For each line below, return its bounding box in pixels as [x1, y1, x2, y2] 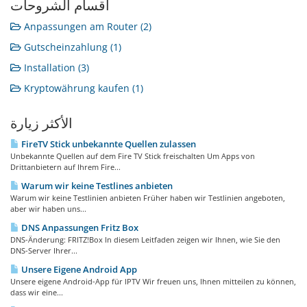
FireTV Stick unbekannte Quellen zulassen [19, 138, 196, 150]
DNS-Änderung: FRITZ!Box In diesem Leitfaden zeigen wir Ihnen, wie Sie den [10, 234, 280, 245]
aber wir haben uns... [10, 204, 86, 214]
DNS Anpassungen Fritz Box [19, 221, 138, 234]
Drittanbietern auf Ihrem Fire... [10, 162, 121, 172]
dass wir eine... [10, 287, 63, 297]
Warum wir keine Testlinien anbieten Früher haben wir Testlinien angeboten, [10, 193, 285, 203]
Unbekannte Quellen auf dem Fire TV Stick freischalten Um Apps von [10, 151, 255, 161]
